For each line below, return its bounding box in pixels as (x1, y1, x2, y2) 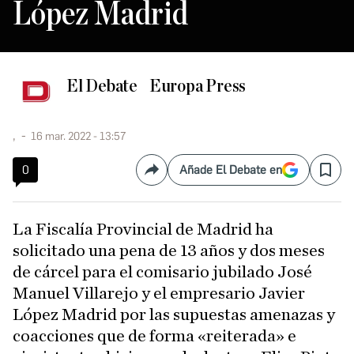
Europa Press (149, 76, 247, 96)
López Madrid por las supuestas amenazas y (13, 305, 335, 323)
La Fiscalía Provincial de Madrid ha (13, 220, 24, 238)
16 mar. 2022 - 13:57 (31, 129, 126, 143)
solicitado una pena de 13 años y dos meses (13, 241, 325, 259)
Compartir (150, 168, 207, 184)
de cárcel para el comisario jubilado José (13, 262, 312, 281)
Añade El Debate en (179, 162, 282, 177)
